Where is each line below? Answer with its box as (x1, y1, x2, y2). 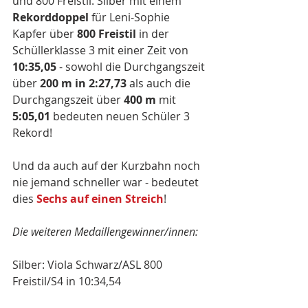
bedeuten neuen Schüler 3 (50, 109, 192, 124)
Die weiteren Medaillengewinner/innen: (12, 224, 198, 239)
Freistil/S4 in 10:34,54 (12, 274, 121, 289)
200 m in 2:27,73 (40, 76, 126, 91)
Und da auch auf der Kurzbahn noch (12, 158, 203, 173)
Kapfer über (12, 26, 77, 41)
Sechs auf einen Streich (36, 191, 164, 206)
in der (136, 26, 172, 41)
